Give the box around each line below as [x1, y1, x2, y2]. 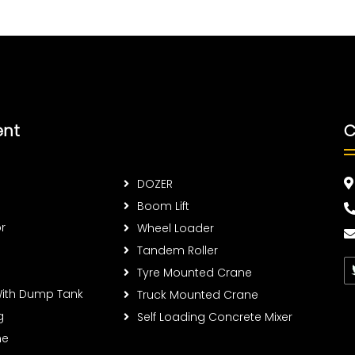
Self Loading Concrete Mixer [137, 308, 292, 325]
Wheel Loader [137, 219, 214, 236]
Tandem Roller [137, 242, 218, 258]
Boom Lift [137, 197, 189, 214]
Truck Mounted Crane [137, 286, 258, 303]
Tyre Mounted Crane [137, 264, 252, 281]
